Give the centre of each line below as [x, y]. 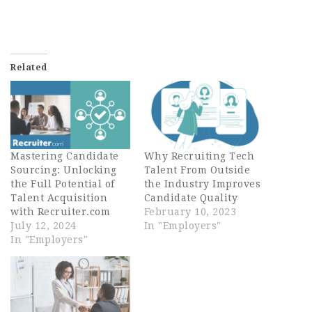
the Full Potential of [63, 184]
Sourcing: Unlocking [64, 170]
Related [29, 67]
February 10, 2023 [190, 211]
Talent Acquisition [59, 197]
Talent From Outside [197, 170]
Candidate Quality [190, 197]
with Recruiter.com [60, 211]
